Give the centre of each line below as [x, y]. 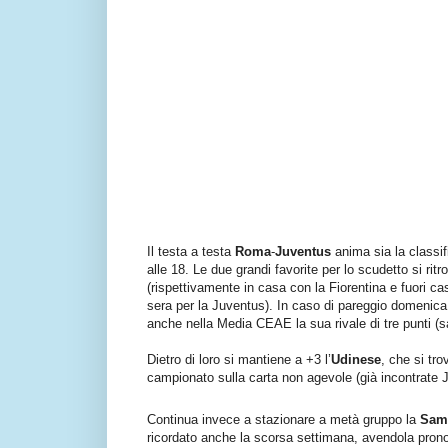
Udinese [356, 360]
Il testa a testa [191, 252]
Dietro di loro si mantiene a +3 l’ [239, 360]
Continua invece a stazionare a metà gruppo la [283, 420]
